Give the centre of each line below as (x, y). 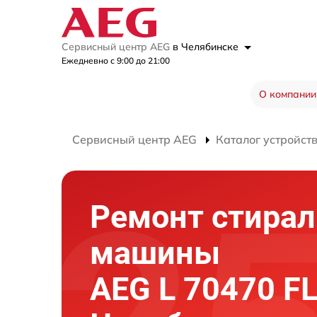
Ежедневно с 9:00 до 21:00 (116, 60)
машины (155, 253)
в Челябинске (207, 47)
